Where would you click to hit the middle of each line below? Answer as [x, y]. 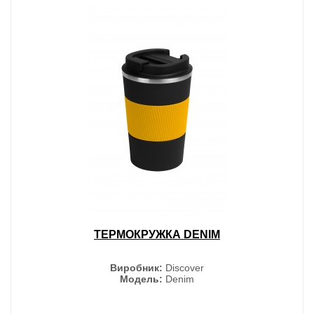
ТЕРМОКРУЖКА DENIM [157, 234]
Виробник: [136, 267]
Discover [183, 267]
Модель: [141, 279]
